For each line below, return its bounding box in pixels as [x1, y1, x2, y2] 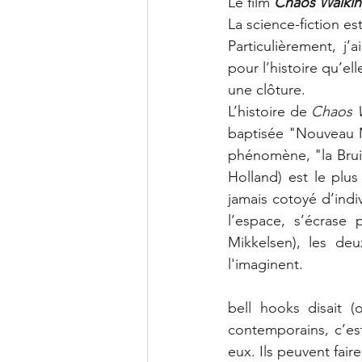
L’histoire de [228, 102, 311, 120]
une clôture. [228, 80, 309, 99]
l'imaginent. [228, 255, 303, 273]
